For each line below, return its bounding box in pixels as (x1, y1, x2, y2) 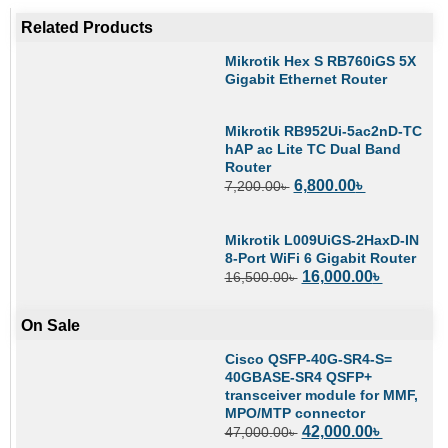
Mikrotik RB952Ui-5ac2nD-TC (224, 123, 422, 140)
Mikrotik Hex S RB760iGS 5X (224, 52, 416, 69)
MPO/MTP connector (224, 404, 365, 421)
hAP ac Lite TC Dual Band (224, 141, 401, 158)
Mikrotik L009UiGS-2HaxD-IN (224, 231, 419, 248)
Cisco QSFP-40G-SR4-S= (224, 350, 392, 367)
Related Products (21, 18, 153, 36)
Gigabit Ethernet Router (224, 70, 387, 87)
